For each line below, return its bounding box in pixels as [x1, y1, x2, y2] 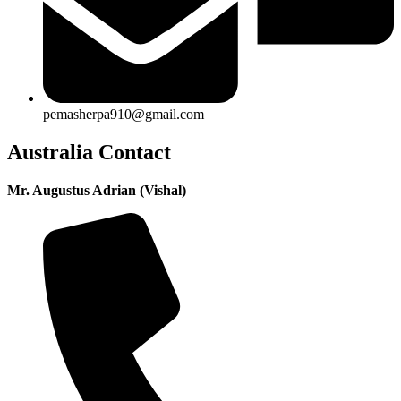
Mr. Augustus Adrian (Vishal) [7, 182, 186, 198]
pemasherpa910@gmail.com [43, 106, 204, 122]
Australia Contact [7, 140, 171, 164]
